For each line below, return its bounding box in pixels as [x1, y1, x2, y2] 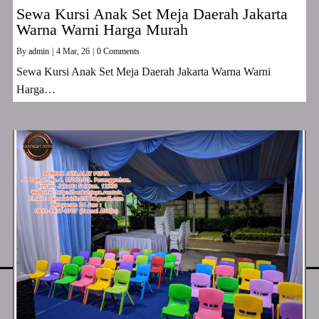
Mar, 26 [63, 46, 90, 56]
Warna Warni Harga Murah [16, 21, 188, 38]
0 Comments [97, 46, 140, 56]
